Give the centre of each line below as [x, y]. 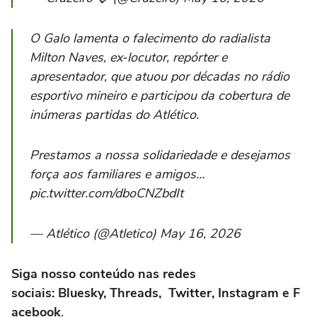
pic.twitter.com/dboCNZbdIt [106, 193]
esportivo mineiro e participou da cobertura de [160, 95]
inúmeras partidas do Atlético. [114, 114]
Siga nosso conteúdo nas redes [104, 273]
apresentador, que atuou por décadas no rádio [160, 76]
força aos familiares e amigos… [117, 174]
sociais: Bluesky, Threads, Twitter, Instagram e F [156, 293]
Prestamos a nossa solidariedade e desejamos [160, 155]
